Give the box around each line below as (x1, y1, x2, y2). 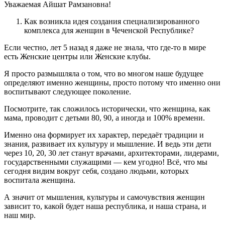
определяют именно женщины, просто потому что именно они (4, 78, 220, 87)
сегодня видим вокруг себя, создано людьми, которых (4, 167, 189, 176)
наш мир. (4, 211, 36, 220)
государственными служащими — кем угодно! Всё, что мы (4, 158, 207, 167)
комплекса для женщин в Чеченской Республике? (24, 26, 194, 35)
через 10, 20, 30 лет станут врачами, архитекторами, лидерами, (4, 149, 219, 158)
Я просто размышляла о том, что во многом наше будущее (4, 69, 203, 78)
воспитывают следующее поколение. (4, 87, 131, 96)
